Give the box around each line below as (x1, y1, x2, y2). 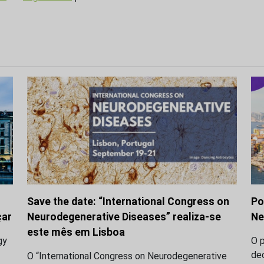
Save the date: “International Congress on (27, 195, 229, 207)
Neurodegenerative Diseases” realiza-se (27, 210, 221, 223)
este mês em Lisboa (27, 226, 125, 238)
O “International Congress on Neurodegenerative (27, 250, 227, 262)
